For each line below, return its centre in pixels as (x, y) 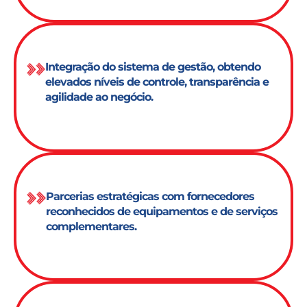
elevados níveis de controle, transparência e (157, 82)
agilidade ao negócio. (99, 97)
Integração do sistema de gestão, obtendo (153, 67)
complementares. (91, 226)
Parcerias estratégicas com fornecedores (150, 196)
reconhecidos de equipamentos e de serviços (161, 211)
